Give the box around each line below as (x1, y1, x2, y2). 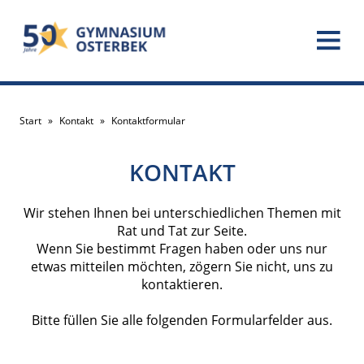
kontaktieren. (141, 275, 223, 293)
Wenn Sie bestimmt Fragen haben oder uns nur (37, 240, 327, 258)
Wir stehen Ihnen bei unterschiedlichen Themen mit (23, 204, 341, 222)
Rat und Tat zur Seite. (117, 222, 247, 240)
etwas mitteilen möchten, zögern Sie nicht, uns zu (31, 258, 333, 275)
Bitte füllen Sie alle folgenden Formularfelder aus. (32, 311, 332, 329)
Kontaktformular (111, 114, 185, 128)
